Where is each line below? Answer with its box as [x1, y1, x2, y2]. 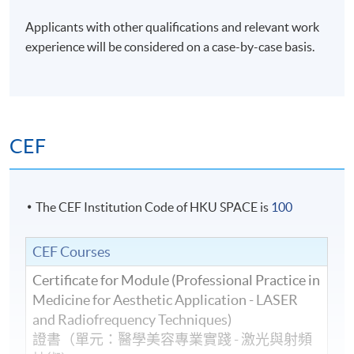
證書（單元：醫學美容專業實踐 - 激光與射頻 [32, 330, 313, 348]
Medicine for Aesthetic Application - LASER [32, 291, 299, 308]
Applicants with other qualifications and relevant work [25, 19, 320, 34]
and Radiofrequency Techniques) [32, 311, 232, 328]
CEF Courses [32, 243, 111, 260]
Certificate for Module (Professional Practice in [32, 271, 321, 288]
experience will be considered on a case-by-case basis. [25, 39, 315, 54]
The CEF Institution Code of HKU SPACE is [36, 199, 272, 214]
